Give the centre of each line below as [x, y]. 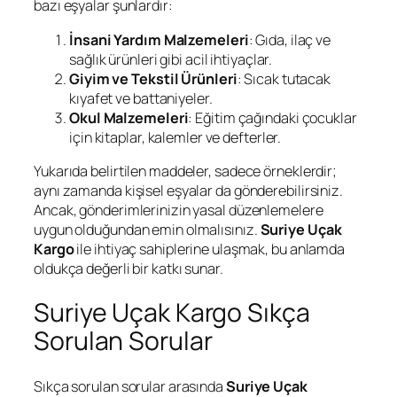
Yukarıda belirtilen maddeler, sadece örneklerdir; [186, 171]
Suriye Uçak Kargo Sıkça [172, 313]
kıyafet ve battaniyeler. [141, 98]
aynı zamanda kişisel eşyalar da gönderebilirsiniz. [188, 190]
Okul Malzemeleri [129, 117]
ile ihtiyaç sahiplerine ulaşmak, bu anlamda [210, 249]
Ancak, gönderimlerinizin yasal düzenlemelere [179, 210]
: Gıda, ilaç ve [290, 39]
